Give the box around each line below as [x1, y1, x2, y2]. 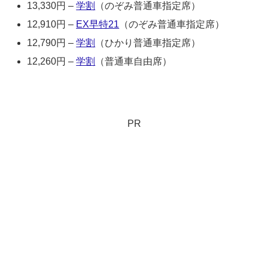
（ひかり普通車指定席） [95, 38, 201, 48]
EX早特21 [76, 19, 120, 29]
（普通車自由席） [95, 56, 172, 67]
